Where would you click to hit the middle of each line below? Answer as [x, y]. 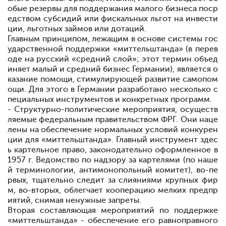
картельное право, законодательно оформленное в [116, 150]
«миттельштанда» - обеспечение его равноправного [113, 220]
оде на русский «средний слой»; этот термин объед [113, 59]
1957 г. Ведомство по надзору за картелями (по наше [113, 160]
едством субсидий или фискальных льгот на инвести [113, 19]
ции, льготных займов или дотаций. [77, 29]
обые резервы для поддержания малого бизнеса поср [113, 9]
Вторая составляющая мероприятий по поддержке [113, 210]
